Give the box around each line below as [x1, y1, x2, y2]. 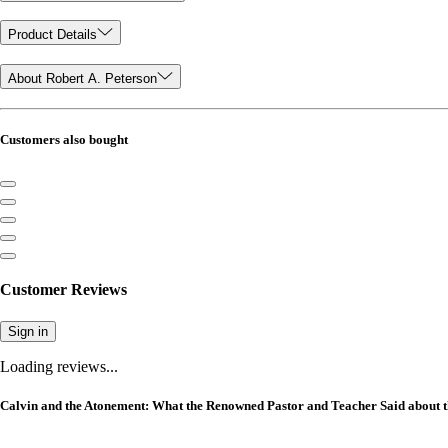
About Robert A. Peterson [8, 71, 157, 87]
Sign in [8, 323, 48, 339]
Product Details [8, 27, 97, 43]
